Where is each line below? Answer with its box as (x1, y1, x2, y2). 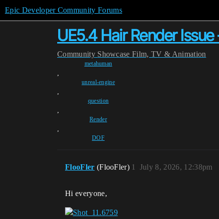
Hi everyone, (65, 189, 107, 197)
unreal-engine (81, 79, 115, 86)
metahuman (84, 60, 112, 67)
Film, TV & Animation (132, 50, 206, 58)
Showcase (97, 50, 130, 58)
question (88, 97, 109, 104)
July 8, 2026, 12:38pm (139, 163, 213, 171)
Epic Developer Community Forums (5, 6, 122, 14)
